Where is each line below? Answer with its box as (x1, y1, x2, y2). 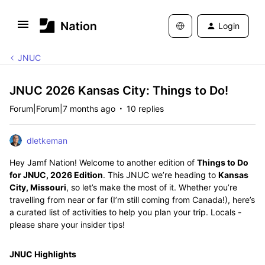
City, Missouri (9, 182, 66, 192)
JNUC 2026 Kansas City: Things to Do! (9, 83, 228, 98)
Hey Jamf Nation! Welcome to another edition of (9, 157, 197, 167)
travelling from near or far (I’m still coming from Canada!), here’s (9, 195, 255, 205)
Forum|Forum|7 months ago (9, 104, 115, 114)
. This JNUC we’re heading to (103, 170, 218, 180)
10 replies (127, 104, 164, 114)
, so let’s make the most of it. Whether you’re (66, 182, 237, 192)
